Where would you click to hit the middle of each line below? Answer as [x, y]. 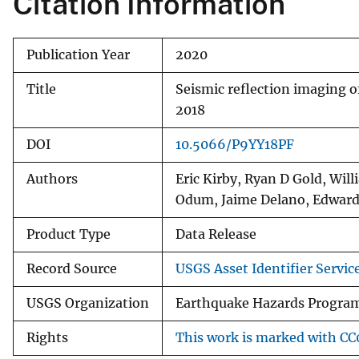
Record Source [72, 268]
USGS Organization [88, 303]
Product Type [69, 234]
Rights [47, 337]
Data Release [216, 234]
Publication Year [78, 54]
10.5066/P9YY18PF [235, 144]
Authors [52, 179]
